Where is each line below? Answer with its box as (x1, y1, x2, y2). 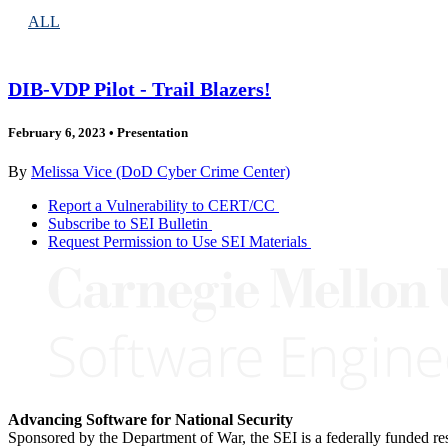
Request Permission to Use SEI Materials (48, 233, 307, 250)
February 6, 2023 (8, 124, 106, 140)
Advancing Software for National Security (8, 411, 293, 428)
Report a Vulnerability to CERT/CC (48, 197, 275, 214)
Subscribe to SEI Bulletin (48, 215, 208, 232)
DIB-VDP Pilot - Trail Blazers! (8, 77, 271, 100)
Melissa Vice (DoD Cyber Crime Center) (31, 163, 290, 180)
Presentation (114, 124, 188, 140)
